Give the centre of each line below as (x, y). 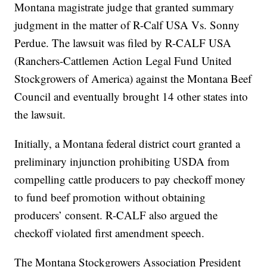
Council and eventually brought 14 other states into (131, 97)
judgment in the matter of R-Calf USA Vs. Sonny (127, 25)
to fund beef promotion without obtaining (110, 197)
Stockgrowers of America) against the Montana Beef (133, 79)
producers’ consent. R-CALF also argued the (116, 215)
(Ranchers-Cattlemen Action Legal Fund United (123, 61)
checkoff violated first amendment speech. (110, 233)
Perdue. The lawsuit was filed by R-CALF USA (123, 43)
